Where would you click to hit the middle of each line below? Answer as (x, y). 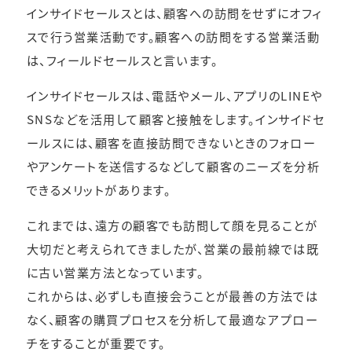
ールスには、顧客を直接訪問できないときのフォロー (171, 142)
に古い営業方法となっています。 (115, 272)
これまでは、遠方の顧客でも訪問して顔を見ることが (172, 225)
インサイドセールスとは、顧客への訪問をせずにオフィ (174, 12)
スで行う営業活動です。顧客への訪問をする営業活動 (173, 36)
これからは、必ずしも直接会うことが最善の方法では (172, 296)
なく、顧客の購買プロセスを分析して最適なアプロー (172, 319)
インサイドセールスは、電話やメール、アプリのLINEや (174, 95)
